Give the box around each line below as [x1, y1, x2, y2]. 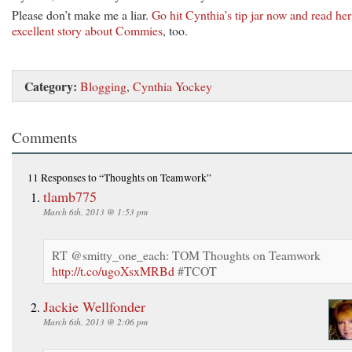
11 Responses [27, 170, 86, 185]
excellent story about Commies [12, 21, 163, 38]
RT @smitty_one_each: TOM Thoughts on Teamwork [52, 246, 321, 263]
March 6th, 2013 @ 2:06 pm [43, 315, 148, 328]
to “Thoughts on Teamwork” [86, 170, 211, 185]
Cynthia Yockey [133, 77, 212, 94]
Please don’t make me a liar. [12, 5, 152, 23]
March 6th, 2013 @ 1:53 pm [43, 205, 148, 218]
